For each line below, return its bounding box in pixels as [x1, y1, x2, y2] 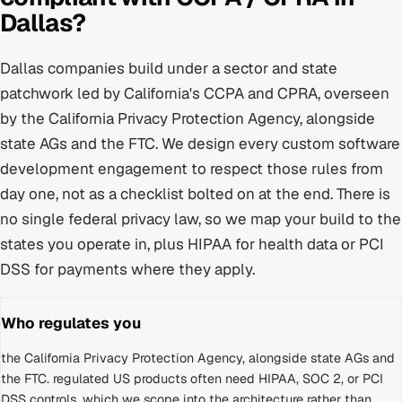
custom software [282, 134, 400, 154]
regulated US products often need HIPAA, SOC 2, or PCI [53, 371, 383, 388]
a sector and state [212, 58, 337, 79]
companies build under [44, 58, 212, 79]
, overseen [318, 83, 389, 104]
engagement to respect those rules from [94, 159, 383, 179]
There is [336, 184, 390, 205]
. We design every [155, 134, 282, 154]
